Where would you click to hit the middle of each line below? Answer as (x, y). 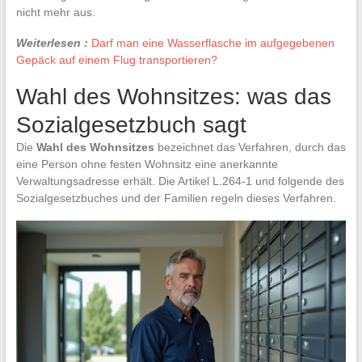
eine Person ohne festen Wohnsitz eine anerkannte (147, 164)
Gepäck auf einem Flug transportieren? (116, 59)
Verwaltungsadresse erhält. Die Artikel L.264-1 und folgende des (180, 181)
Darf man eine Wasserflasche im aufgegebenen (213, 42)
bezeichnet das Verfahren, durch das (250, 147)
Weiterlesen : (52, 42)
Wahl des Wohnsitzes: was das (173, 96)
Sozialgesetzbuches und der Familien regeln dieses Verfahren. (176, 198)
